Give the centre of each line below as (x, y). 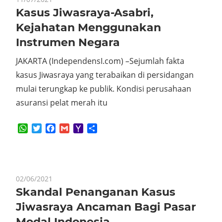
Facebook (73, 128)
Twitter (55, 128)
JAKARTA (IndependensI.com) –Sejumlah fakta (100, 61)
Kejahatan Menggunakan (88, 28)
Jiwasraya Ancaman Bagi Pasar (106, 207)
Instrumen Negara (68, 42)
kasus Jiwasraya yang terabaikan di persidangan (105, 75)
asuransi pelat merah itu (62, 103)
